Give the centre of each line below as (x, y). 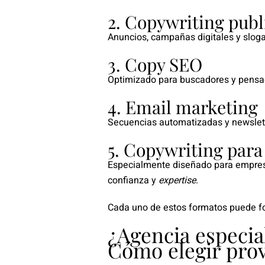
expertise (177, 180)
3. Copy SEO (155, 64)
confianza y (133, 180)
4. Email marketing (183, 107)
